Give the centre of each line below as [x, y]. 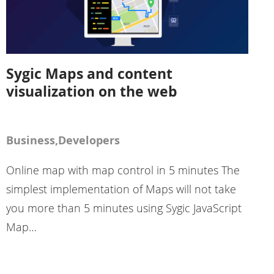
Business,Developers [63, 140]
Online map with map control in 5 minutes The [123, 170]
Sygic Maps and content [89, 73]
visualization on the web [91, 91]
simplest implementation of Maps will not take [121, 189]
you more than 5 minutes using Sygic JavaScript [124, 208]
